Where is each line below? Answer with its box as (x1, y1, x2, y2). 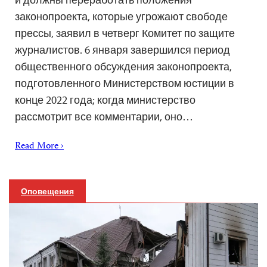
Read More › (15, 138, 64, 154)
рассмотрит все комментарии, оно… (15, 109, 193, 123)
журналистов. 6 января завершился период (15, 42, 230, 57)
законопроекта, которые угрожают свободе (15, 9, 228, 23)
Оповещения (21, 185, 74, 197)
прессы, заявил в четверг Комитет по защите (15, 26, 235, 40)
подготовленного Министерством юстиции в (15, 76, 234, 90)
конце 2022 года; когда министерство (15, 92, 195, 107)
